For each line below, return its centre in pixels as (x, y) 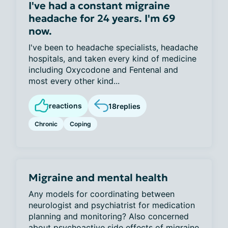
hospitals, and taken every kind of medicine (112, 59)
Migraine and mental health (98, 178)
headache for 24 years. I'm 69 (102, 18)
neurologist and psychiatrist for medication (112, 205)
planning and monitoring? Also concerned (109, 216)
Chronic (46, 124)
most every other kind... (74, 81)
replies (129, 106)
